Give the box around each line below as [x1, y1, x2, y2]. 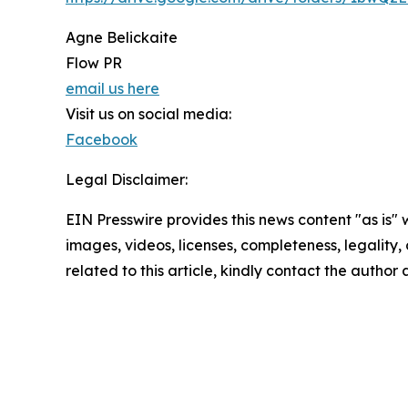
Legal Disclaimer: [66, 169, 188, 189]
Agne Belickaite [66, 27, 178, 46]
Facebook [66, 129, 138, 148]
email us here [66, 78, 159, 97]
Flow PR [66, 53, 122, 72]
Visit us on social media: [66, 104, 231, 123]
